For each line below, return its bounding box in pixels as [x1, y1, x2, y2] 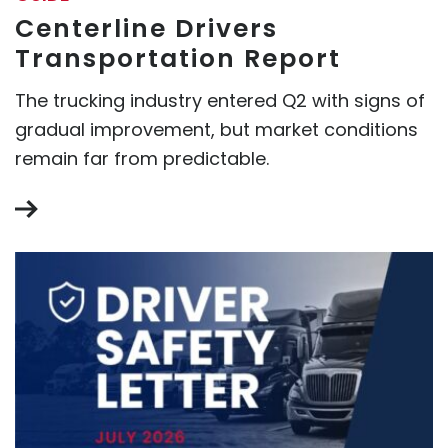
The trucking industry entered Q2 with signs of [15, 87, 425, 113]
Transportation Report [15, 40, 341, 76]
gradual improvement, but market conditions [15, 116, 418, 142]
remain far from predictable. [15, 145, 269, 171]
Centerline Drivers [15, 10, 278, 46]
